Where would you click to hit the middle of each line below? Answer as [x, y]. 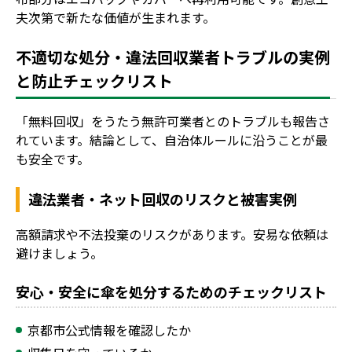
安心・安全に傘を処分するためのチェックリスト [171, 291]
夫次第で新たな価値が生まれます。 [115, 17]
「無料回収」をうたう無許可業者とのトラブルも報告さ [173, 121]
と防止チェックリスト [94, 80]
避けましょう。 [59, 253]
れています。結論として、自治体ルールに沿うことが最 [172, 139]
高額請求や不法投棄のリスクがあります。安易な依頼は [172, 234]
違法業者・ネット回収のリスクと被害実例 [163, 198]
